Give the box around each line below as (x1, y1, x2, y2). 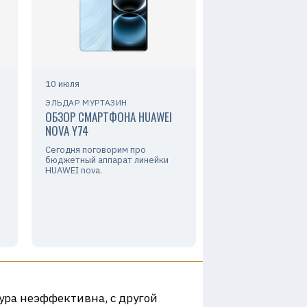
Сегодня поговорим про (45, 144, 146, 156)
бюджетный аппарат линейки (45, 154, 169, 167)
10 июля (45, 78, 79, 90)
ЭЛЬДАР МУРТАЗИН (45, 97, 127, 108)
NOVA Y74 (45, 122, 88, 140)
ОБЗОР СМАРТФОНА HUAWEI (45, 108, 172, 126)
